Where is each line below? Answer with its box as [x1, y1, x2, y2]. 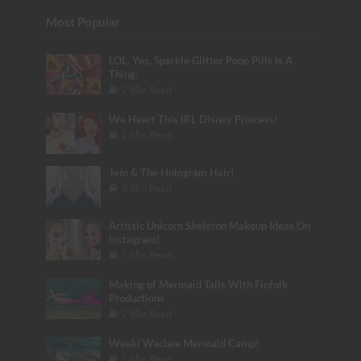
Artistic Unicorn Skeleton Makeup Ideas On [109, 220, 311, 233]
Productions [109, 293, 165, 305]
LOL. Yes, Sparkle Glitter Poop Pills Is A [109, 55, 293, 68]
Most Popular [45, 15, 120, 30]
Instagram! [109, 234, 161, 247]
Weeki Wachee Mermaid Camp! [109, 338, 260, 351]
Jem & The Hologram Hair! [109, 167, 235, 180]
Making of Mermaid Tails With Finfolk [109, 279, 288, 292]
